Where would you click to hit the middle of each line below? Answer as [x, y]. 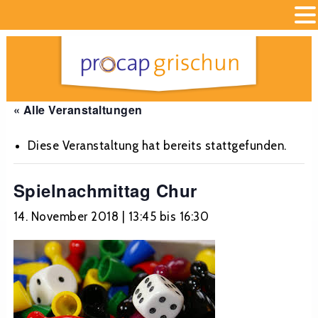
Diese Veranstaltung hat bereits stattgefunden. [157, 146]
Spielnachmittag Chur [105, 191]
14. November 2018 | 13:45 [85, 217]
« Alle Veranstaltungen [78, 110]
